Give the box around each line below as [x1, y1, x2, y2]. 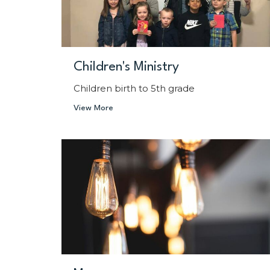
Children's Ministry [74, 60, 179, 74]
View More [74, 103, 113, 112]
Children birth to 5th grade [74, 82, 195, 94]
